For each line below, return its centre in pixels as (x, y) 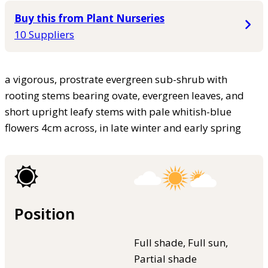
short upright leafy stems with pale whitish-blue (118, 112)
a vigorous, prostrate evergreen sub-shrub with (116, 80)
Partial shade (165, 258)
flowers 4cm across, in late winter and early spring (123, 128)
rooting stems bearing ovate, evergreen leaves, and (124, 96)
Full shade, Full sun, (181, 242)
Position (45, 213)
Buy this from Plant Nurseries (89, 19)
